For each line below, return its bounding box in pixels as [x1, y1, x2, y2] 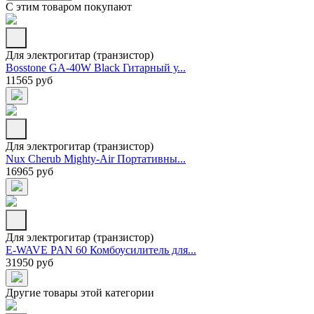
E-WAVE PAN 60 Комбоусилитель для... [6, 244, 196, 257]
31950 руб [6, 257, 53, 269]
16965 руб [6, 165, 53, 178]
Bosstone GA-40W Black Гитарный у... [6, 62, 186, 74]
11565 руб [6, 74, 53, 87]
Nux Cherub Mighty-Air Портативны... [6, 153, 186, 165]
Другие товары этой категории [6, 287, 154, 299]
